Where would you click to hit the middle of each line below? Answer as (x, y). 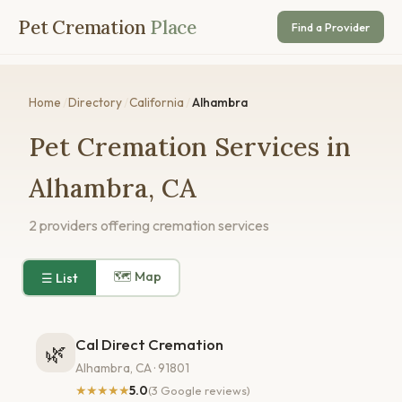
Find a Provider (331, 27)
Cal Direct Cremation (149, 345)
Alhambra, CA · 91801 (132, 367)
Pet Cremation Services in (190, 147)
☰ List (59, 278)
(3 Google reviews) (199, 391)
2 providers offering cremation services (149, 226)
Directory (96, 102)
